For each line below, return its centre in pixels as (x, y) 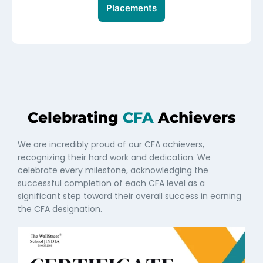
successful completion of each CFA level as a (111, 183)
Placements (131, 8)
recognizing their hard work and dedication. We (114, 157)
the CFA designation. (60, 209)
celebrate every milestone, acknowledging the (113, 170)
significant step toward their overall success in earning (129, 196)
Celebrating (75, 117)
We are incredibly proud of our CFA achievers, (111, 144)
